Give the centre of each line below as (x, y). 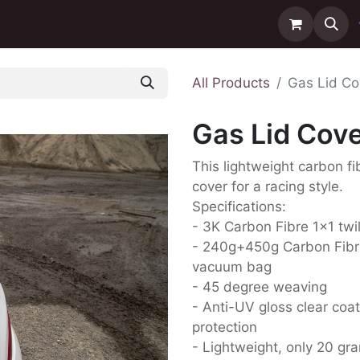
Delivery (89, 24)
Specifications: (239, 207)
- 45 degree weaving (260, 287)
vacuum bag (232, 267)
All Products (231, 83)
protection (225, 327)
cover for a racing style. (268, 186)
